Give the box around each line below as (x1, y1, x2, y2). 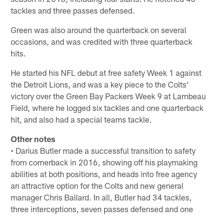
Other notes (11, 134, 56, 144)
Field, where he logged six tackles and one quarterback (11, 103, 204, 113)
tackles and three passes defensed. (11, 5, 135, 16)
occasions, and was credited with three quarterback (11, 36, 193, 47)
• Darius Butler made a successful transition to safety (11, 145, 196, 156)
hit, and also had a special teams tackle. (11, 114, 152, 125)
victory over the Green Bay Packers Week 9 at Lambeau (11, 91, 206, 101)
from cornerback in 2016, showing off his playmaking (11, 157, 198, 167)
